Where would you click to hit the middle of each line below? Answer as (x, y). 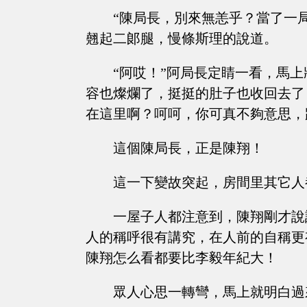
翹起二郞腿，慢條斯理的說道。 (182, 39)
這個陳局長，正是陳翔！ (188, 148)
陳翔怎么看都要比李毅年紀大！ (182, 258)
